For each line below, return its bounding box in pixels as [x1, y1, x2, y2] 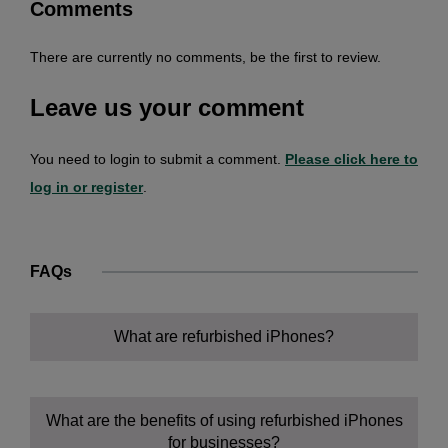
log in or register [30, 178, 143, 195]
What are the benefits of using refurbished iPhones [45, 411, 403, 429]
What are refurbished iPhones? [114, 327, 334, 345]
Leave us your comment [30, 93, 304, 121]
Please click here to [285, 150, 418, 167]
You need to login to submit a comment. [30, 150, 285, 167]
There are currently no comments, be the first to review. [30, 48, 381, 65]
